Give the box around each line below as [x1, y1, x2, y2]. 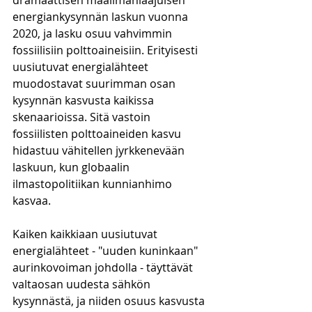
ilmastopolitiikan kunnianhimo [13, 176, 175, 192]
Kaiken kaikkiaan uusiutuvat [13, 226, 160, 242]
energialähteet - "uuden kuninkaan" [13, 243, 201, 258]
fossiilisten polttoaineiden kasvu [13, 126, 184, 141]
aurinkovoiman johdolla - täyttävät [13, 260, 196, 275]
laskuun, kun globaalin [13, 159, 132, 175]
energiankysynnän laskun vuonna [13, 9, 191, 24]
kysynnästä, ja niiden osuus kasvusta [13, 293, 208, 309]
